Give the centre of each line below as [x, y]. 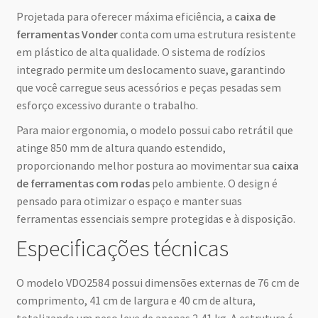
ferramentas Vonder [67, 34]
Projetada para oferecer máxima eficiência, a [125, 17]
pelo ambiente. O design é [213, 183]
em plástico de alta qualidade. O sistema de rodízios [141, 52]
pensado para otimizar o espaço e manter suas [129, 201]
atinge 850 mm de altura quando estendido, [121, 148]
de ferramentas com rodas [83, 183]
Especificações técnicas [122, 249]
